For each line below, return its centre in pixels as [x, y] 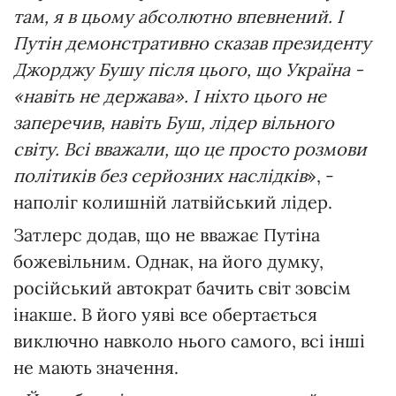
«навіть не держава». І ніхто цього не [170, 95]
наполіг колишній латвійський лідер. [173, 202]
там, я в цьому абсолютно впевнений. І [178, 16]
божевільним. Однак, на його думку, [168, 261]
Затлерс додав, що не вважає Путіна [167, 234]
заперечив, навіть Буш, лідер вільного [174, 122]
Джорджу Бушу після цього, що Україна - [188, 69]
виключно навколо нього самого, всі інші [189, 340]
